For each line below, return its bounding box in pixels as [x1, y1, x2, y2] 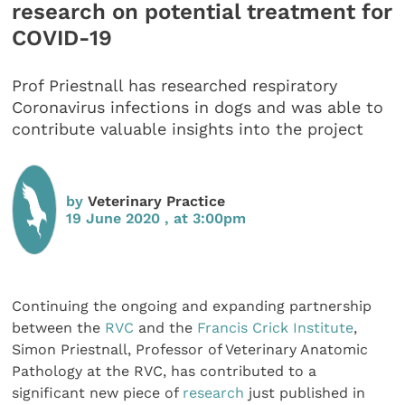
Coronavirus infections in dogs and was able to [12, 98, 384, 118]
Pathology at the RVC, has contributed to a [12, 362, 317, 380]
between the [12, 318, 106, 336]
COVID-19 [12, 24, 113, 51]
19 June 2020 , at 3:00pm [66, 209, 247, 227]
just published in [244, 383, 366, 401]
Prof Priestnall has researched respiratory [12, 76, 338, 96]
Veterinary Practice [88, 192, 226, 210]
